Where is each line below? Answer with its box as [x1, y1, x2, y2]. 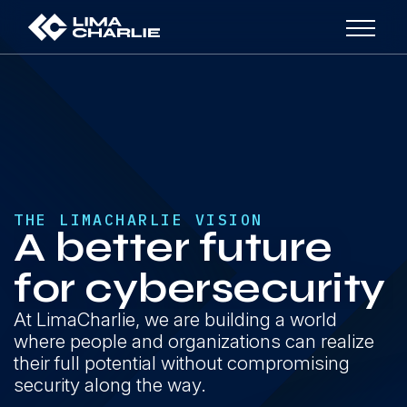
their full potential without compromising [14, 351, 351, 374]
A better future [14, 222, 333, 272]
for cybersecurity [14, 263, 385, 313]
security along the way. [14, 372, 207, 396]
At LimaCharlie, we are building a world [14, 307, 338, 331]
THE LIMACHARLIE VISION [14, 209, 263, 230]
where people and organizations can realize [14, 329, 375, 352]
